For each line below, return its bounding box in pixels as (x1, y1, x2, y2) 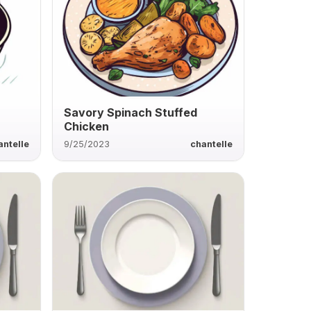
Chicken (63, 119, 109, 133)
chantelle (190, 138, 233, 149)
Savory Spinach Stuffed (63, 105, 197, 119)
